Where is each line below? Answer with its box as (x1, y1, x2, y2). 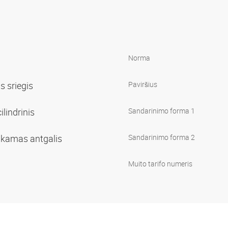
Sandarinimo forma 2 (128, 132, 195, 142)
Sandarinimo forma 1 (128, 105, 195, 116)
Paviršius (128, 79, 157, 89)
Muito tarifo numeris (128, 158, 192, 168)
